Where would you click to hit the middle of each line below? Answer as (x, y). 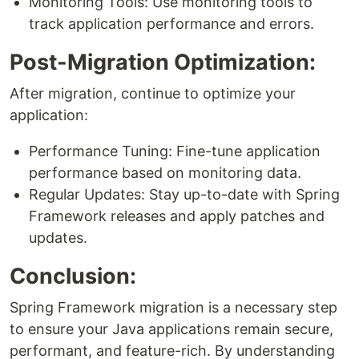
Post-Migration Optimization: (163, 63)
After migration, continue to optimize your (153, 94)
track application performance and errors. (171, 24)
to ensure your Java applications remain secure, (171, 329)
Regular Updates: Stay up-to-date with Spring (184, 195)
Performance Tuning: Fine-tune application (175, 151)
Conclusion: (73, 276)
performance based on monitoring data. (165, 173)
